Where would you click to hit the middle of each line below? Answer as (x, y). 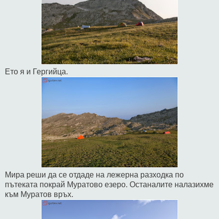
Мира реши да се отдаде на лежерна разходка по (94, 175)
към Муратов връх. (39, 194)
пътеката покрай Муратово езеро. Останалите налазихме (109, 184)
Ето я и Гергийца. (36, 71)
